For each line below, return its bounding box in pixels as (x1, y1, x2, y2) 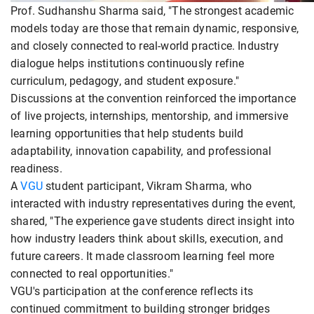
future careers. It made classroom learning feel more (11, 249, 275, 263)
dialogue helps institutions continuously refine (11, 56, 245, 70)
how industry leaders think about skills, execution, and (11, 231, 283, 245)
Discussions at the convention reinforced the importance (11, 91, 296, 105)
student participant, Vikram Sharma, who (46, 179, 252, 193)
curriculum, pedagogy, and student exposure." (11, 74, 239, 88)
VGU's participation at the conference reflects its (11, 284, 253, 298)
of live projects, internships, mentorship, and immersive (11, 109, 289, 123)
